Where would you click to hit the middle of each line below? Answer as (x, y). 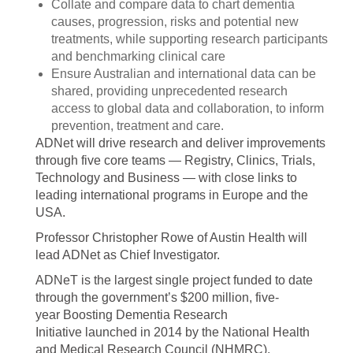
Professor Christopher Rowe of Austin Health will (171, 238)
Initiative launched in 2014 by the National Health (173, 332)
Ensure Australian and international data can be (184, 74)
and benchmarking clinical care (138, 56)
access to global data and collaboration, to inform (188, 108)
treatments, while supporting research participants (190, 39)
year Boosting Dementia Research (132, 315)
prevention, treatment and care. (137, 126)
